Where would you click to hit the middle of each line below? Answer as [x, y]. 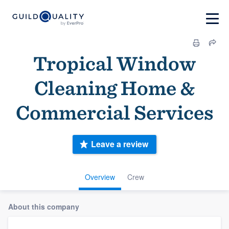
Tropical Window [114, 63]
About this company [44, 206]
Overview [100, 177]
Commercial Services [114, 112]
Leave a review [120, 144]
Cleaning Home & [114, 88]
